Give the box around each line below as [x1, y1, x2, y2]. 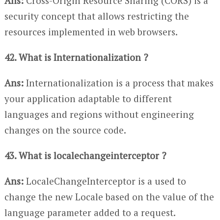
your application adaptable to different [4, 92, 172, 105]
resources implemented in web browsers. [4, 26, 178, 38]
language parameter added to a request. [4, 206, 176, 219]
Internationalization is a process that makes [23, 77, 214, 89]
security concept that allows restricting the [4, 10, 189, 23]
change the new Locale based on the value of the [4, 191, 214, 203]
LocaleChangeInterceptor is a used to [23, 175, 186, 188]
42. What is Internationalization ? [4, 51, 148, 64]
